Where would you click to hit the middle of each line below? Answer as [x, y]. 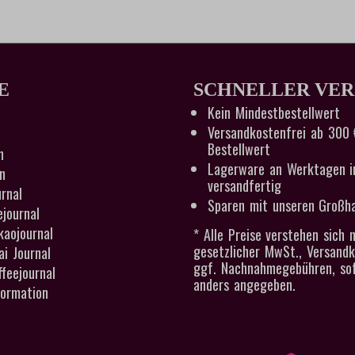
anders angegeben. [244, 285]
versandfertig [244, 186]
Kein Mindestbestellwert [274, 113]
